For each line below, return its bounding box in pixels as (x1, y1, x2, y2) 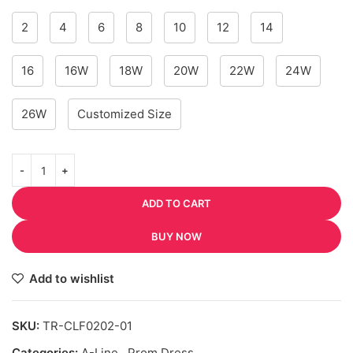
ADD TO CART (142, 197, 211, 210)
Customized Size (77, 106, 172, 122)
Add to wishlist (28, 271, 114, 287)
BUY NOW (151, 230, 202, 243)
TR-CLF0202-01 (43, 318, 132, 334)
